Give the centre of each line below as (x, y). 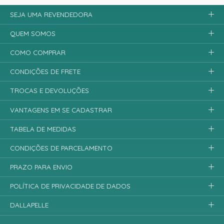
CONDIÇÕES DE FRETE (45, 72)
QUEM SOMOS (33, 33)
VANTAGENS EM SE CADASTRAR (61, 110)
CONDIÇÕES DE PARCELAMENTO (61, 148)
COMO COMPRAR (38, 52)
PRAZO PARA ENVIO (41, 167)
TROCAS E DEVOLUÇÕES (50, 91)
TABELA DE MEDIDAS (43, 129)
